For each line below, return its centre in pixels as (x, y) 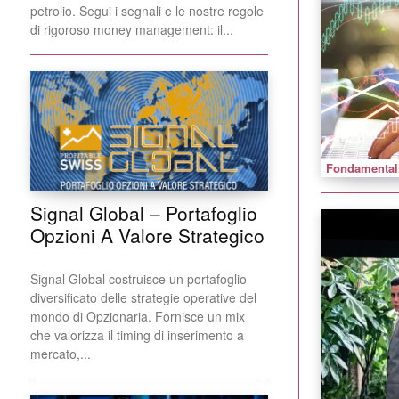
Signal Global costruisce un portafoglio (138, 278)
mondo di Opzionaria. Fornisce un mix (138, 316)
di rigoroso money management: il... (132, 30)
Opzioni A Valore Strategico (147, 235)
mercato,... (61, 353)
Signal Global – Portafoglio (144, 212)
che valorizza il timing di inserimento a (137, 334)
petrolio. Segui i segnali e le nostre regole (147, 11)
